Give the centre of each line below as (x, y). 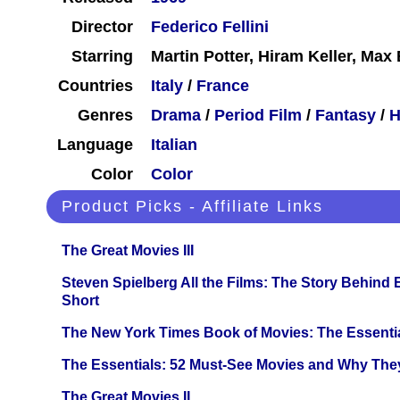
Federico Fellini (210, 27)
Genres (105, 116)
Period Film (258, 116)
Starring (102, 57)
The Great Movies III (128, 251)
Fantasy (346, 116)
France (223, 86)
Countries (96, 86)
